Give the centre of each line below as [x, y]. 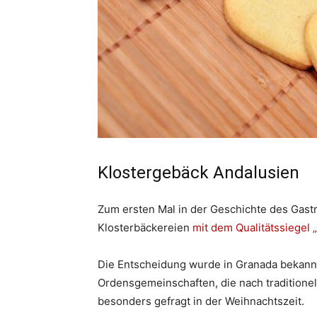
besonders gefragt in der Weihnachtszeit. [201, 301]
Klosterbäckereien [145, 227]
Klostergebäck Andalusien [198, 173]
